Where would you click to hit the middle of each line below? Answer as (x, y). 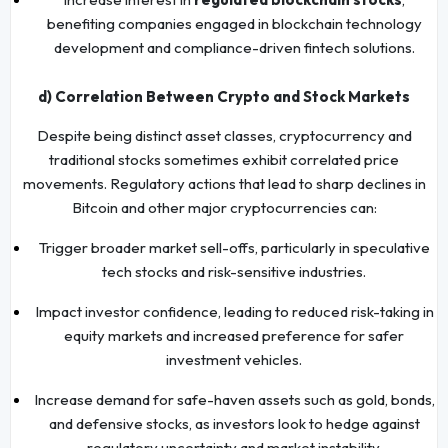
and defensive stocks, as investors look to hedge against (234, 423)
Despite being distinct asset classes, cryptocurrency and (224, 135)
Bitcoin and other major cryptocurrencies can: (224, 207)
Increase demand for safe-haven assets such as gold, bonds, (234, 399)
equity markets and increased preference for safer (234, 335)
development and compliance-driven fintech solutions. (234, 47)
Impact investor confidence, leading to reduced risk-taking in (234, 311)
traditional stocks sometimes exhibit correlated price (224, 159)
